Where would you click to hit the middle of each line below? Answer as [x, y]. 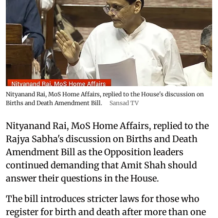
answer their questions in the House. [82, 178]
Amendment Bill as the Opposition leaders [95, 152]
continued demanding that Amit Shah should [101, 165]
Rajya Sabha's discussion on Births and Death [102, 139]
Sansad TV [124, 103]
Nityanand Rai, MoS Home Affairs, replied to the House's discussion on [105, 94]
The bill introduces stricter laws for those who [103, 199]
